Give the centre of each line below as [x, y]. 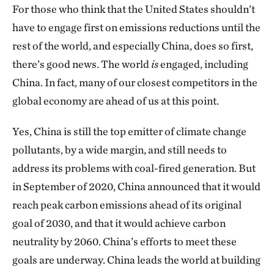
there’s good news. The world [82, 64]
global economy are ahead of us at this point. [116, 101]
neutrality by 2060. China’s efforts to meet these [124, 241]
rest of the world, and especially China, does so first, [133, 46]
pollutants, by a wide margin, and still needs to [120, 150]
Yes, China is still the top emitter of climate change [129, 131]
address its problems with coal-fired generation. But [134, 168]
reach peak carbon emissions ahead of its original [127, 205]
